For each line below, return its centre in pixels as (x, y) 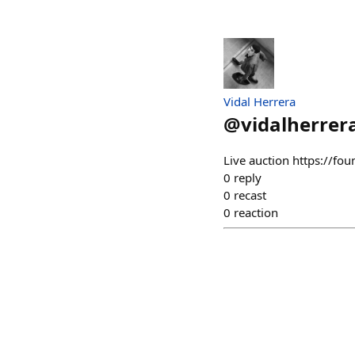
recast (250, 195)
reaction (256, 212)
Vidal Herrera (260, 101)
